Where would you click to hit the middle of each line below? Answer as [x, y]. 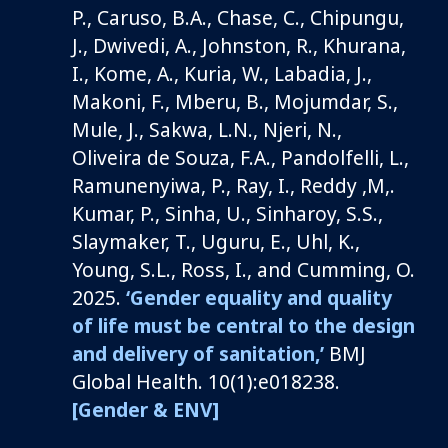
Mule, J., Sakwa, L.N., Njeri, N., [207, 129]
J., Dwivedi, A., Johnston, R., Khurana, [239, 45]
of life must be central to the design [243, 325]
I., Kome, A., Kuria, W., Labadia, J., [222, 73]
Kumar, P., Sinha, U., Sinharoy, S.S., [227, 213]
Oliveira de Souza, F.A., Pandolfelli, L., [240, 157]
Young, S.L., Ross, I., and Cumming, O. [243, 269]
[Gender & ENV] [145, 409]
